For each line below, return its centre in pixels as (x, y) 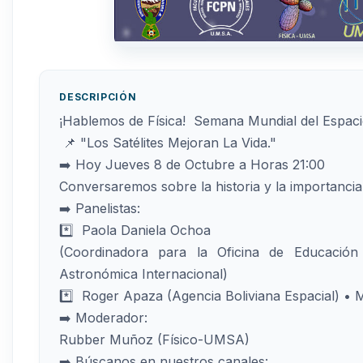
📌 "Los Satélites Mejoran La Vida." (168, 143)
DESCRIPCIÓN (98, 97)
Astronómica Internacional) (143, 274)
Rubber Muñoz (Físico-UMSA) (154, 340)
